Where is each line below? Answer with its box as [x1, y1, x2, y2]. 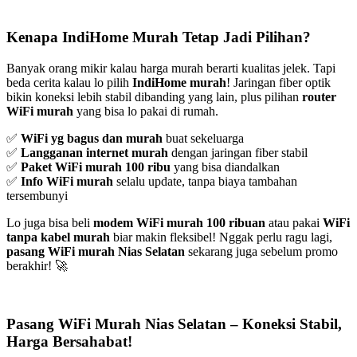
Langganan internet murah [21, 145, 168, 159]
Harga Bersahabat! [6, 332, 132, 350]
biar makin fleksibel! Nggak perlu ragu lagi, [110, 229, 332, 244]
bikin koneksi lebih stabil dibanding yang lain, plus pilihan [6, 89, 302, 104]
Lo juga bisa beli [6, 215, 93, 229]
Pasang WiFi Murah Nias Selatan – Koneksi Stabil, [6, 315, 342, 332]
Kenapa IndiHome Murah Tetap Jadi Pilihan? [6, 29, 311, 46]
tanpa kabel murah [6, 229, 110, 244]
